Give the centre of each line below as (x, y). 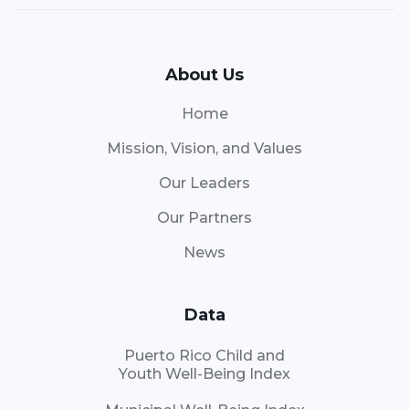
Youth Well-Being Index (204, 374)
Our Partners (204, 218)
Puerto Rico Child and (204, 356)
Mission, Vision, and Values (204, 149)
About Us (204, 75)
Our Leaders (204, 184)
